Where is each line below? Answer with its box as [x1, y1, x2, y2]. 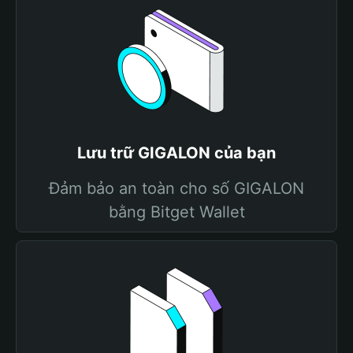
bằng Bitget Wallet [108, 203, 245, 221]
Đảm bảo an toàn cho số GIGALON [49, 179, 304, 198]
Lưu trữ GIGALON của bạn [77, 143, 276, 162]
